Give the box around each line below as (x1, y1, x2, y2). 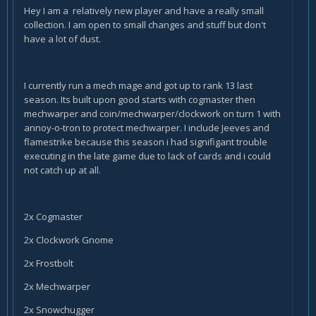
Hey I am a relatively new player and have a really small (24, 4, 264, 17)
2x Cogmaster (24, 209, 83, 223)
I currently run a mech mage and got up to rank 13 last (24, 78, 253, 92)
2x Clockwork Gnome (24, 233, 114, 246)
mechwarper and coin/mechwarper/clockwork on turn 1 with (24, 107, 281, 120)
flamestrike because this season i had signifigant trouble (24, 135, 267, 148)
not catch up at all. (24, 163, 101, 176)
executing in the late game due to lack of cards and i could (24, 149, 271, 162)
